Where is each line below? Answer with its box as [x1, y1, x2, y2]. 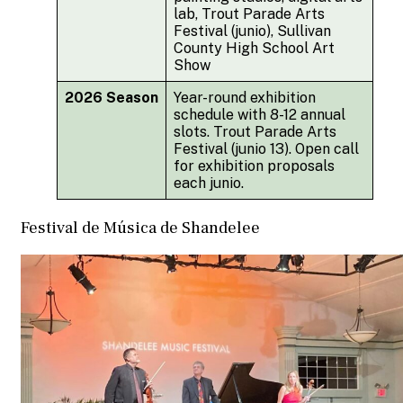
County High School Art [174, 40, 335, 58]
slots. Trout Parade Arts [174, 123, 336, 141]
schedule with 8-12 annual [174, 106, 345, 124]
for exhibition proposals [174, 157, 335, 175]
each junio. [174, 175, 244, 193]
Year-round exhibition [174, 89, 316, 107]
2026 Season [65, 89, 158, 107]
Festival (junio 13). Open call [174, 140, 359, 158]
